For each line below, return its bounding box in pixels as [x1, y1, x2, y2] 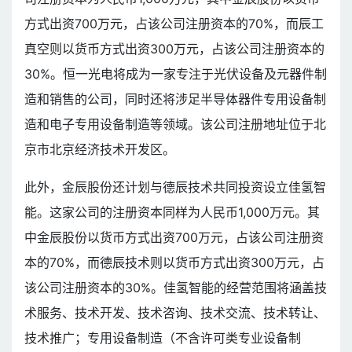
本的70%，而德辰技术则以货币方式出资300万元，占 [24, 255, 324, 271]
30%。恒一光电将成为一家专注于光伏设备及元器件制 [24, 66, 327, 82]
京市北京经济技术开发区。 [24, 141, 175, 158]
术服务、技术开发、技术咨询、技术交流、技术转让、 [24, 305, 326, 321]
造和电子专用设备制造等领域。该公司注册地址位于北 [24, 116, 326, 133]
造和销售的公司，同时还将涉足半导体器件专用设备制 [24, 91, 326, 108]
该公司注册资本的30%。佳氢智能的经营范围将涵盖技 [24, 280, 327, 296]
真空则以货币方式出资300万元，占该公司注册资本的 [24, 41, 324, 57]
